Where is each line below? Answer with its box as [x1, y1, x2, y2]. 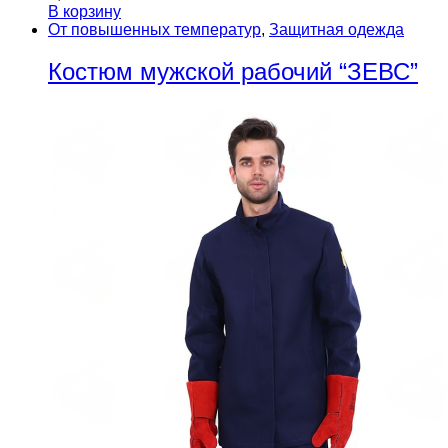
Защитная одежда [269, 20, 404, 38]
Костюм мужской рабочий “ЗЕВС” [48, 58, 418, 86]
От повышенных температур [48, 20, 261, 38]
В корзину [48, 2, 121, 20]
